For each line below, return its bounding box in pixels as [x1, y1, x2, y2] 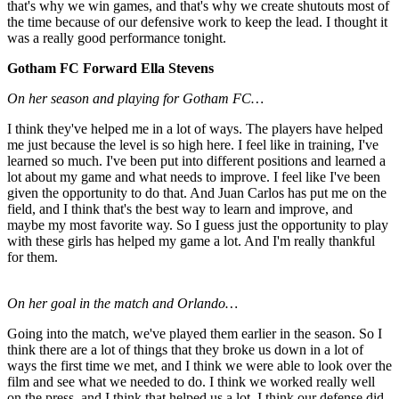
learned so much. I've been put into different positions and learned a [7, 153, 386, 169]
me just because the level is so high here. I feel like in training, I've [7, 137, 379, 153]
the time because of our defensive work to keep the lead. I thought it [7, 14, 387, 30]
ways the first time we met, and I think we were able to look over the [7, 358, 392, 374]
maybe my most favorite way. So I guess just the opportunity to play [7, 217, 388, 233]
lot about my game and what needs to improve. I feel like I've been [7, 169, 380, 185]
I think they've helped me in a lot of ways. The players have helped [7, 121, 383, 137]
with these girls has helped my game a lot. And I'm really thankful [7, 233, 375, 249]
